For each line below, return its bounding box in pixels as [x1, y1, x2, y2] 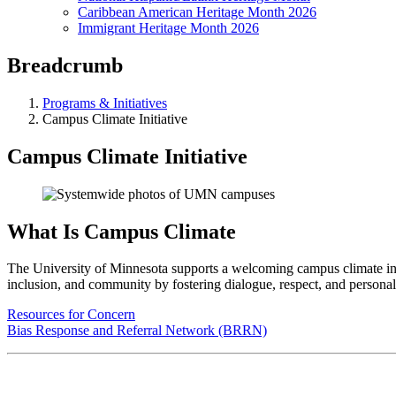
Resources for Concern [7, 307, 135, 323]
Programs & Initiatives [42, 95, 167, 110]
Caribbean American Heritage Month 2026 [78, 4, 316, 19]
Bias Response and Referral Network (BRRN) [7, 323, 267, 339]
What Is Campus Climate [7, 219, 236, 243]
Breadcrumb [7, 53, 123, 77]
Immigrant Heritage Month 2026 [78, 20, 259, 35]
